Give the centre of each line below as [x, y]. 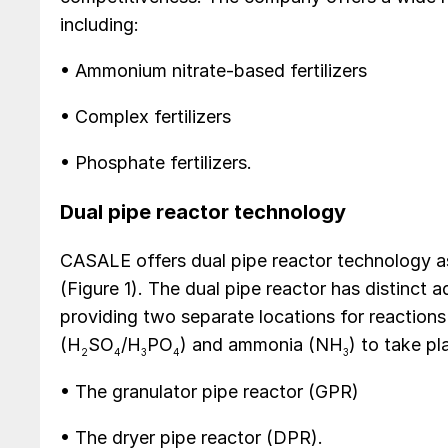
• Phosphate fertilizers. [156, 163]
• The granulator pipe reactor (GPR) [209, 392]
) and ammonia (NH [261, 345]
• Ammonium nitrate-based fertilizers [213, 71]
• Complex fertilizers [145, 117]
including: [99, 25]
